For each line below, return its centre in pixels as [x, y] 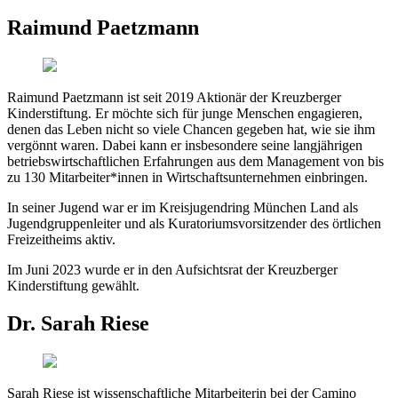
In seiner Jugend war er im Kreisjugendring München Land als [183, 207]
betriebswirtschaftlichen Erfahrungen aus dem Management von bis [195, 161]
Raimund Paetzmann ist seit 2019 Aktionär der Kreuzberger [174, 97]
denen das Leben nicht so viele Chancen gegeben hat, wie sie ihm [191, 129]
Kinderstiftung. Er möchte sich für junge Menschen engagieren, [185, 113]
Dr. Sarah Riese [78, 323]
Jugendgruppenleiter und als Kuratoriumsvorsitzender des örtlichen [194, 223]
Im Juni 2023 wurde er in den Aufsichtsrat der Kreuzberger [172, 269]
